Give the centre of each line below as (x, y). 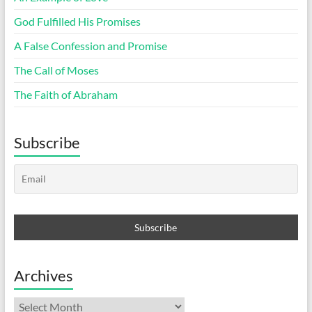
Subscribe (47, 143)
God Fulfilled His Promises (77, 22)
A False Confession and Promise (90, 46)
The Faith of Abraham (65, 95)
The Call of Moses (56, 70)
